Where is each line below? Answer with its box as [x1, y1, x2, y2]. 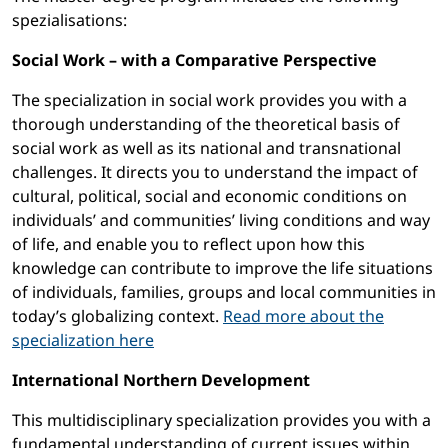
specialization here [12, 329, 154, 352]
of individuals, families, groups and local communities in [12, 281, 436, 304]
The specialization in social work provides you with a [12, 89, 407, 112]
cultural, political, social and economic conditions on [12, 185, 407, 208]
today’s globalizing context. [12, 305, 223, 328]
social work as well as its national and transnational [12, 137, 401, 160]
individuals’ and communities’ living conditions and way [12, 209, 430, 232]
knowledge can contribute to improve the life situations [12, 257, 433, 280]
